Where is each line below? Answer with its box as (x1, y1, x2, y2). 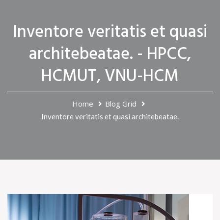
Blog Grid (105, 98, 137, 109)
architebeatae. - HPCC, (29, 41, 191, 68)
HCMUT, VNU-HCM (41, 63, 179, 90)
